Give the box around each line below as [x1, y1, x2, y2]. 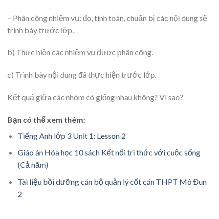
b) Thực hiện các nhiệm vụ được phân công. [7, 47, 153, 57]
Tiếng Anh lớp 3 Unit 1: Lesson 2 [17, 131, 126, 140]
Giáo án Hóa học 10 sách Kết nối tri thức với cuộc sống [17, 148, 200, 157]
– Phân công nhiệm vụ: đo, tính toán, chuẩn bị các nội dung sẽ [7, 13, 207, 22]
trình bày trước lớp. [7, 25, 74, 35]
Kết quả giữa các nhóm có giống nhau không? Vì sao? [7, 92, 183, 102]
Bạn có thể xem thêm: [7, 114, 85, 124]
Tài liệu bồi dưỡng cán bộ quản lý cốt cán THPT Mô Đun [17, 177, 207, 187]
